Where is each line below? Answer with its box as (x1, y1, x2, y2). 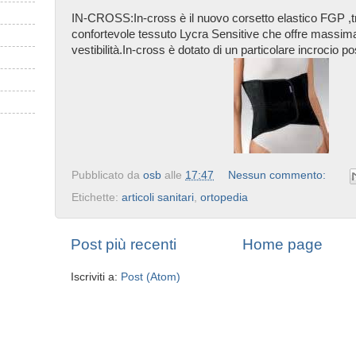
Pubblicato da (72, 168, 143, 181)
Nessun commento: (227, 168, 329, 181)
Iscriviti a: (71, 270, 121, 283)
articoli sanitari (122, 191, 194, 203)
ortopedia (200, 191, 248, 203)
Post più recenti (71, 235, 176, 253)
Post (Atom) (121, 270, 180, 283)
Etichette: (72, 191, 122, 203)
